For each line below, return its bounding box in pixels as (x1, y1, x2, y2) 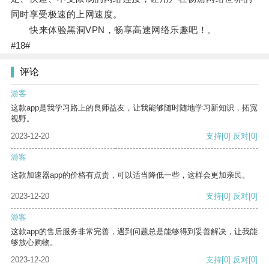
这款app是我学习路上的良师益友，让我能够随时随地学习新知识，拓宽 (11, 103, 258, 113)
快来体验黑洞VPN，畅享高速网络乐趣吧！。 (10, 25, 217, 35)
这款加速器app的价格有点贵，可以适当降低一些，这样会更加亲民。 (11, 171, 250, 180)
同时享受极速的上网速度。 (10, 9, 122, 20)
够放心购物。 (11, 238, 58, 247)
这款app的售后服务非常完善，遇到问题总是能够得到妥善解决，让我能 (11, 227, 258, 237)
